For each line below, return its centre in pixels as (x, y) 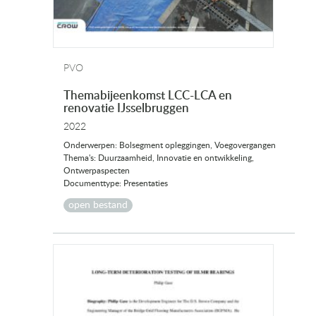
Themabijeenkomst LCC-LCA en (148, 96)
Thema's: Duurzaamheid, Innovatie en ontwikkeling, (159, 158)
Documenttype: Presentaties (116, 184)
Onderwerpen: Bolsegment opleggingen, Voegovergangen (170, 146)
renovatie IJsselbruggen (126, 109)
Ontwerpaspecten (97, 171)
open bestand (98, 206)
